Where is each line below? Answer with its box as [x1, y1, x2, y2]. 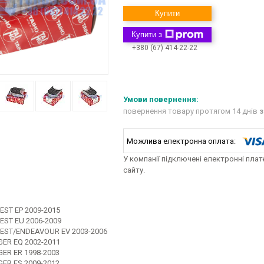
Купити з [131, 30, 162, 39]
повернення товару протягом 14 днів [123, 107, 259, 116]
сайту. [123, 166, 145, 175]
